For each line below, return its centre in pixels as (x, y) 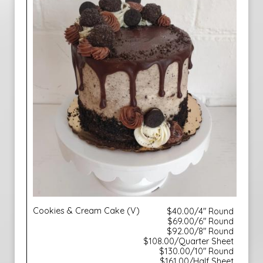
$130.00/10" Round (196, 251)
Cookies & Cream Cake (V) (86, 211)
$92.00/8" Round (200, 231)
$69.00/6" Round (200, 221)
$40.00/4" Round (200, 211)
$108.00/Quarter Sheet (188, 241)
